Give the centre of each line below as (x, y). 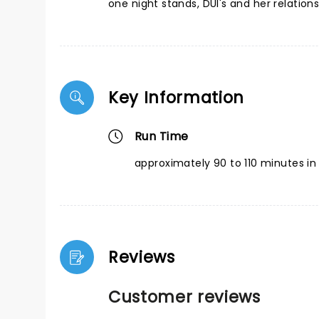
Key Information (177, 98)
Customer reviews (184, 297)
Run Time (162, 136)
